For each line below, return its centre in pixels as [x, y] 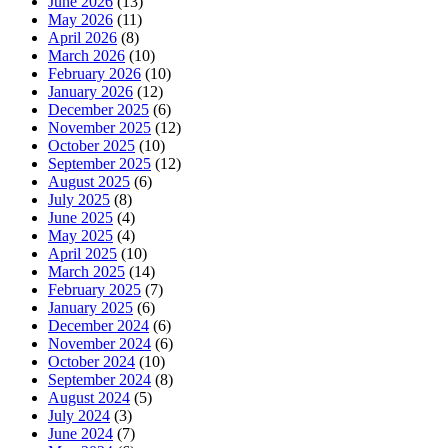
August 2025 [89, 181]
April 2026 [82, 37]
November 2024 [99, 343]
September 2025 [99, 163]
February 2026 [94, 73]
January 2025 [90, 307]
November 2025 [99, 127]
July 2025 [79, 199]
